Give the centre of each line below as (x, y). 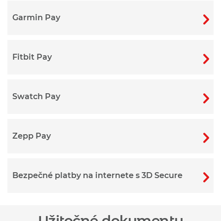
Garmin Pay (36, 17)
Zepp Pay (32, 136)
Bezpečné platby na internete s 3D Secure (97, 175)
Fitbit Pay (32, 57)
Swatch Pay (36, 96)
